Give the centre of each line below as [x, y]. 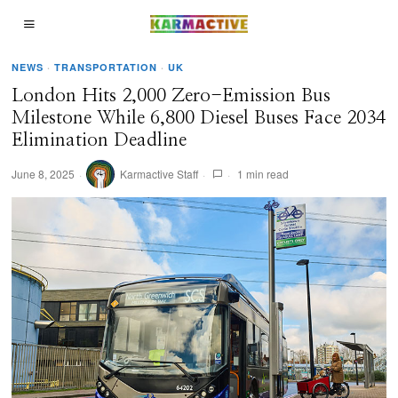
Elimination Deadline [99, 140]
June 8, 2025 [44, 174]
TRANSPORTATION [106, 67]
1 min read [262, 174]
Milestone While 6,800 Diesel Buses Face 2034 [199, 118]
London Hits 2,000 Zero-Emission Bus [171, 96]
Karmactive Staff [159, 174]
